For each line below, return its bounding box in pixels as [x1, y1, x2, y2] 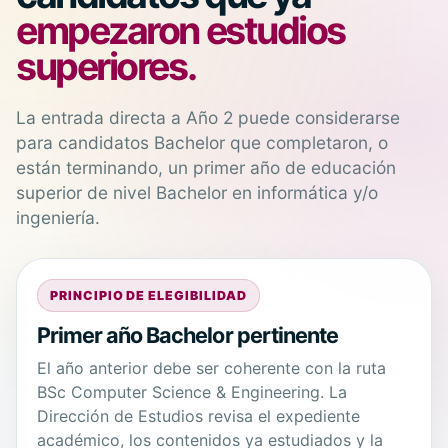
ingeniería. [16, 206, 100, 228]
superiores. [16, 43, 196, 89]
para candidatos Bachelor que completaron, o [16, 131, 388, 153]
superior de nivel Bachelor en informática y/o [16, 181, 378, 203]
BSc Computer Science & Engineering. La [37, 382, 347, 403]
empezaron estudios [16, 7, 346, 53]
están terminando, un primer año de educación [16, 156, 396, 178]
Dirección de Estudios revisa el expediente [37, 406, 360, 427]
